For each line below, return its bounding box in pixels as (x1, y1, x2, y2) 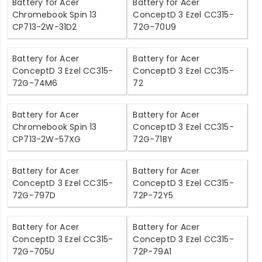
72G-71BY (133, 133, 173, 146)
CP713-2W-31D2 (12, 21, 77, 33)
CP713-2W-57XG (12, 133, 81, 146)
